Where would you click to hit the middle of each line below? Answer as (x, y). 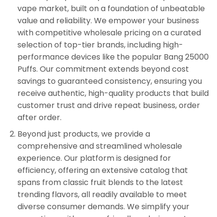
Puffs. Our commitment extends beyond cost (103, 69)
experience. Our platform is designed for (94, 158)
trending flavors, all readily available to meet (102, 195)
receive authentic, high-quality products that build (113, 93)
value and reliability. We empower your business (108, 20)
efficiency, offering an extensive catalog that (102, 170)
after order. (39, 117)
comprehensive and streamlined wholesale (100, 146)
